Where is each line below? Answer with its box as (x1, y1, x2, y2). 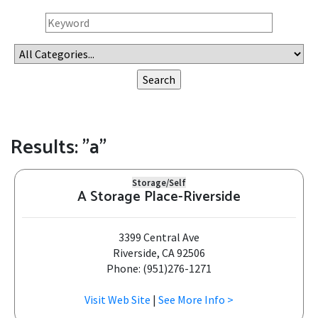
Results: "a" (11, 131, 106, 164)
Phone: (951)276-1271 (106, 261, 212, 275)
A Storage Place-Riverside (77, 185, 241, 209)
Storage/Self (132, 177, 186, 188)
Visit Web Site (84, 292, 150, 307)
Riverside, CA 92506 (113, 246, 205, 260)
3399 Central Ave (119, 230, 199, 244)
